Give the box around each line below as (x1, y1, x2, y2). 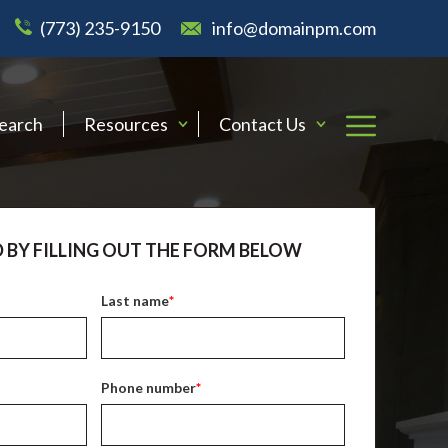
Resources (84, 112, 168, 135)
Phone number (101, 378, 196, 396)
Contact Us (219, 112, 306, 135)
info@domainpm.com (212, 17, 376, 39)
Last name (101, 292, 169, 309)
